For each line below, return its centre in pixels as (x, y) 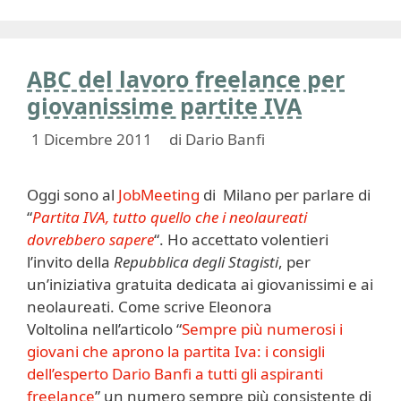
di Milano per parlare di (285, 195)
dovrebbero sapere (90, 239)
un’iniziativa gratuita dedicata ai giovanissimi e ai (200, 284)
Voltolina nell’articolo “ (104, 329)
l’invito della (70, 262)
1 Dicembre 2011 (92, 139)
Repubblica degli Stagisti (196, 262)
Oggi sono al (73, 195)
